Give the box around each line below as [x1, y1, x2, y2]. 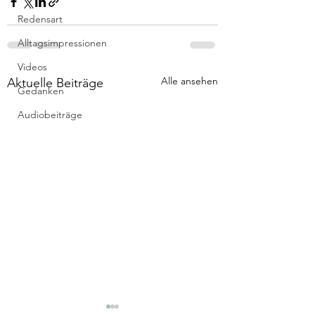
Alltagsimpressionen [18, 37, 107, 49]
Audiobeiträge [18, 108, 82, 121]
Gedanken [18, 84, 64, 97]
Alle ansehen [161, 75, 218, 87]
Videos [18, 60, 47, 73]
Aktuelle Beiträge [7, 75, 103, 91]
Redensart [18, 13, 63, 25]
